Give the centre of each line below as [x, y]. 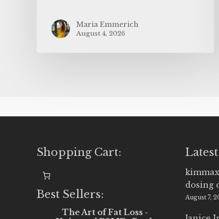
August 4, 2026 [101, 33]
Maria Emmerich [107, 24]
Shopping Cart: [79, 152]
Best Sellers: [70, 194]
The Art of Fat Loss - [105, 212]
